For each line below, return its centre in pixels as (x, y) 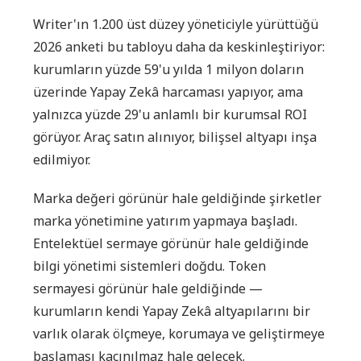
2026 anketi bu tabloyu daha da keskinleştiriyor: (179, 46)
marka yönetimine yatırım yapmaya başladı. (165, 220)
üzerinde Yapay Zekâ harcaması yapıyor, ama (168, 91)
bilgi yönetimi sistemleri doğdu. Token (149, 266)
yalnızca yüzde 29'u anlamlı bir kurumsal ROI (170, 114)
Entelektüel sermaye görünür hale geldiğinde (171, 243)
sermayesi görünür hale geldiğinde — (148, 288)
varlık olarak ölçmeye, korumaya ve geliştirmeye (179, 333)
